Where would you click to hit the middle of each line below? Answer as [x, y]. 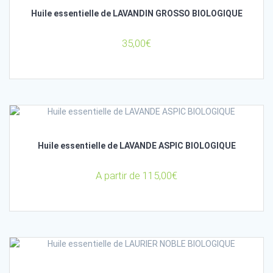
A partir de [119, 176]
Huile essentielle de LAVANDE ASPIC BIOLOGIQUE [136, 145]
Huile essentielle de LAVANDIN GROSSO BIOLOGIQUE [136, 13]
